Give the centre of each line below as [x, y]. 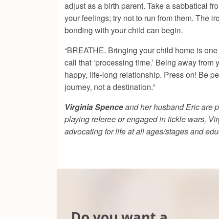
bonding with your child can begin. [124, 30]
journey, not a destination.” [110, 87]
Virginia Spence [94, 107]
